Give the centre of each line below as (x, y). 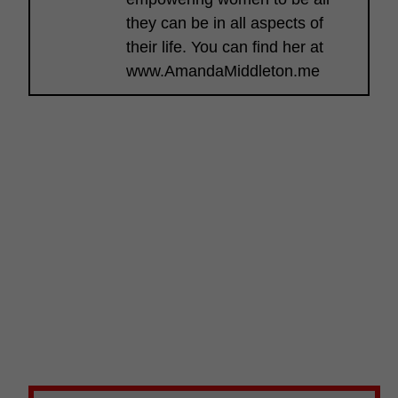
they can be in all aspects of (225, 23)
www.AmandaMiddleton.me (223, 71)
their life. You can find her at (225, 47)
